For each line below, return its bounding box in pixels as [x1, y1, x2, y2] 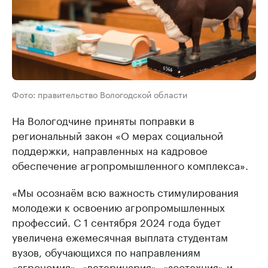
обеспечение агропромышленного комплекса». [12, 157, 248, 172]
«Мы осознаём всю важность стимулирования [12, 184, 239, 199]
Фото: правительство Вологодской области [12, 87, 187, 100]
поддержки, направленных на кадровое [12, 142, 208, 157]
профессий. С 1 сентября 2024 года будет [12, 214, 221, 229]
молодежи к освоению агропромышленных [12, 199, 225, 214]
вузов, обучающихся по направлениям [12, 243, 200, 259]
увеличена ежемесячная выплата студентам [12, 229, 228, 244]
